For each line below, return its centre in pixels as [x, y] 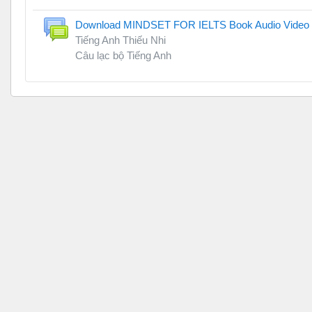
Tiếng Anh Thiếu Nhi [120, 40]
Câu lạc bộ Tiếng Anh [123, 56]
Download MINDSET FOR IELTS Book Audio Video [192, 25]
